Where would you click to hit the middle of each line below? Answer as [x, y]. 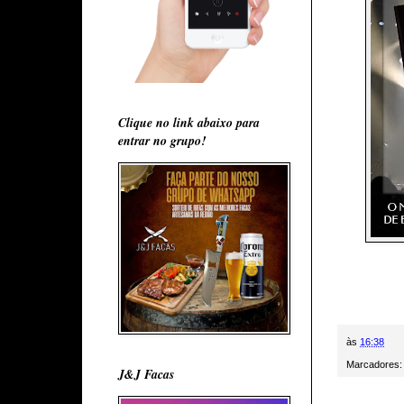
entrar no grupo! [162, 140]
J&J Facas [146, 374]
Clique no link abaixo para [189, 122]
